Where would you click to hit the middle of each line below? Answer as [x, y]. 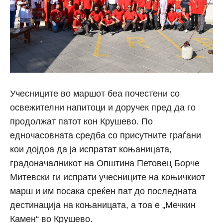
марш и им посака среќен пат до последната [103, 191]
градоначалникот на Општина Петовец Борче [105, 164]
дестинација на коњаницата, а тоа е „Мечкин [103, 205]
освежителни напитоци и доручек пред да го [103, 108]
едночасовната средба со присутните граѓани [106, 136]
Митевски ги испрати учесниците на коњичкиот [108, 177]
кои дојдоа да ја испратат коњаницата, [91, 150]
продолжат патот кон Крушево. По [81, 122]
